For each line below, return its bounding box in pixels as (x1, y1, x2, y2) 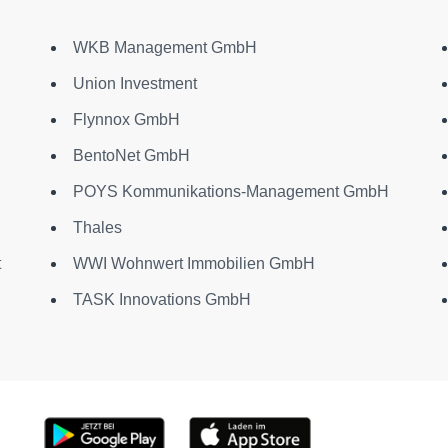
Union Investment (72, 74, 197, 92)
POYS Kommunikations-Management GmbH (72, 182, 389, 200)
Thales (72, 218, 122, 236)
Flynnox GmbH (72, 110, 180, 128)
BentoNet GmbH (72, 146, 190, 164)
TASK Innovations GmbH (72, 290, 251, 308)
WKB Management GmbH (72, 38, 257, 56)
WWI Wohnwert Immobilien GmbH (72, 254, 315, 272)
